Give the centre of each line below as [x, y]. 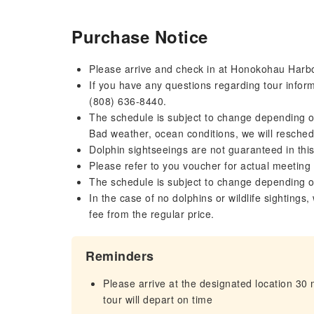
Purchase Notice [140, 36]
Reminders [120, 256]
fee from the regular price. [152, 214]
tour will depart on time [158, 299]
